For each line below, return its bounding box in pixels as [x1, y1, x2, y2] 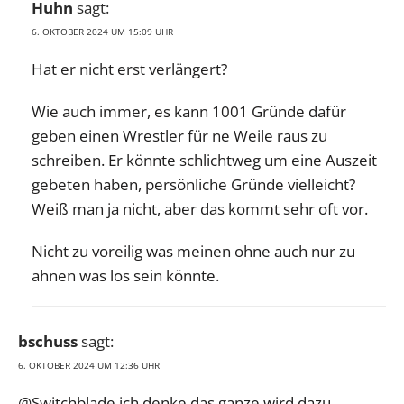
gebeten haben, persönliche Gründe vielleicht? [32, 173, 355, 195]
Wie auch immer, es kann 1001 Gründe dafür [32, 100, 346, 122]
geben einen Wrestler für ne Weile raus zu [32, 124, 327, 146]
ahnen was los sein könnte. [32, 264, 219, 286]
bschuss [18, 330, 78, 352]
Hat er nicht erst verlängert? [32, 58, 227, 79]
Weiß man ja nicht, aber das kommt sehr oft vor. [32, 197, 368, 219]
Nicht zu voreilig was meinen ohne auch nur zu [32, 240, 355, 262]
